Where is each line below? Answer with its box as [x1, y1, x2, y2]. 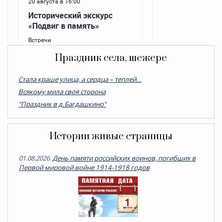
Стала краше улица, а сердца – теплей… [18, 74, 141, 84]
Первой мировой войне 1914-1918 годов [19, 163, 150, 172]
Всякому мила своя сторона [18, 87, 106, 96]
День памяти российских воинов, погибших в [53, 153, 196, 163]
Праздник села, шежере [55, 52, 167, 64]
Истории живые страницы [50, 130, 172, 143]
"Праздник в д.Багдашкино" [18, 99, 106, 109]
